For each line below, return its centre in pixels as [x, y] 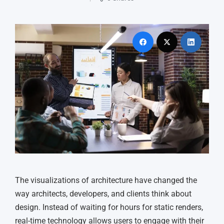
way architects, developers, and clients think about [103, 193]
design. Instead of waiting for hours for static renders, [109, 207]
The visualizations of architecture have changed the [106, 180]
